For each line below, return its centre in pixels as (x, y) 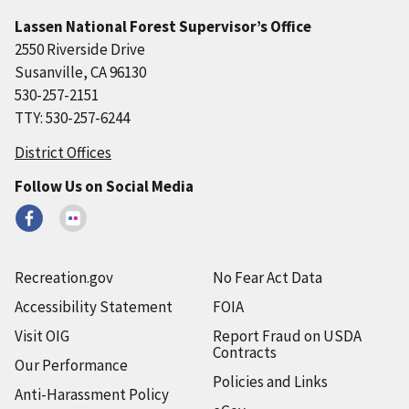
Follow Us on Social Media (104, 186)
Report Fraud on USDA (287, 336)
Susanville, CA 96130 (80, 72)
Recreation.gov (64, 277)
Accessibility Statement (94, 306)
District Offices (63, 152)
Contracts (244, 352)
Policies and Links (270, 381)
